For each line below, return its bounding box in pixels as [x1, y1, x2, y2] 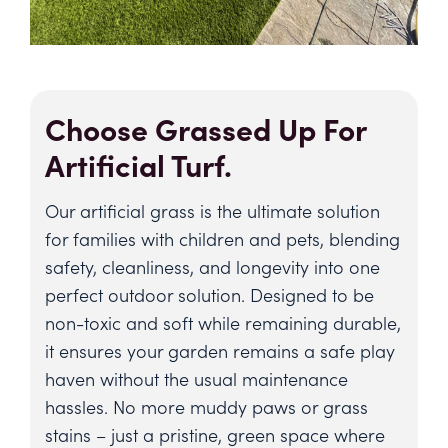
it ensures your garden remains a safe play [45, 337, 395, 363]
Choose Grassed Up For [45, 106, 366, 149]
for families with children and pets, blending [45, 225, 400, 251]
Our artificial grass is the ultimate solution [45, 197, 380, 223]
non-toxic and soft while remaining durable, [45, 309, 401, 335]
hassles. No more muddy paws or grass [45, 393, 368, 419]
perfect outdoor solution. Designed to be [45, 281, 374, 307]
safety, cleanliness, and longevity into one [45, 253, 380, 279]
